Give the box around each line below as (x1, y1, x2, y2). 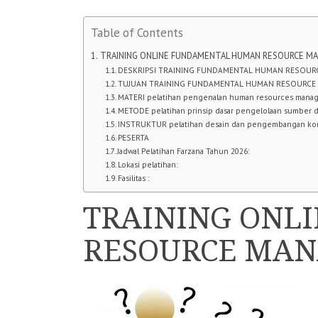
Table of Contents (91, 25, 183, 40)
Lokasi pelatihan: (118, 159, 178, 170)
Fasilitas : (118, 172, 150, 183)
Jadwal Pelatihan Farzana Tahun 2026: (117, 146, 250, 156)
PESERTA (118, 132, 150, 143)
